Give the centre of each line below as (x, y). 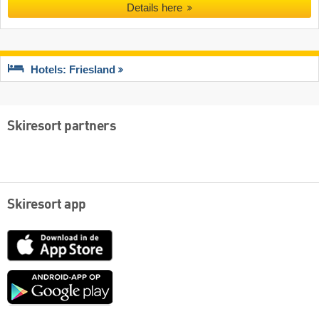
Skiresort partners (62, 126)
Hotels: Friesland (73, 70)
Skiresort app (47, 205)
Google (130, 276)
